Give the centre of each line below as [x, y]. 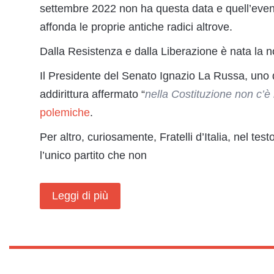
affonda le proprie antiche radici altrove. [136, 27]
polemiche [65, 113]
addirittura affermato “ [92, 94]
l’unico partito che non [93, 155]
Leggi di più [80, 196]
